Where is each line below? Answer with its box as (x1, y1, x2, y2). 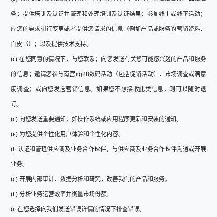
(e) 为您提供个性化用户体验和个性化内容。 (11, 130, 124, 138)
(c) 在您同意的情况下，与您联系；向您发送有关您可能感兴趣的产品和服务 (11, 55, 206, 62)
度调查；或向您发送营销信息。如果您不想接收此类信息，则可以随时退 (11, 85, 206, 93)
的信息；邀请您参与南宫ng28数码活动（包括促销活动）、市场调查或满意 (11, 70, 206, 77)
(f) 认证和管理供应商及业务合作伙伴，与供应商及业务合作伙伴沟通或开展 (11, 145, 206, 153)
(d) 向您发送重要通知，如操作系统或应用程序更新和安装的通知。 (11, 115, 183, 123)
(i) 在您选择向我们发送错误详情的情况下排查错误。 (11, 205, 146, 213)
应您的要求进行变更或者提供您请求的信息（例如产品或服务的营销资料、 (11, 25, 206, 32)
